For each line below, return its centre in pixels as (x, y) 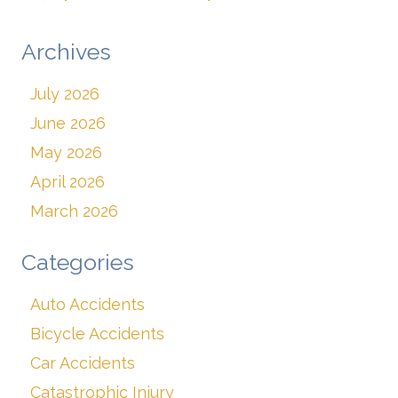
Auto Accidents (88, 305)
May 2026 (66, 153)
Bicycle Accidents (97, 334)
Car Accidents (83, 363)
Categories (78, 263)
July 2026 (65, 94)
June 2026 (68, 123)
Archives (66, 52)
